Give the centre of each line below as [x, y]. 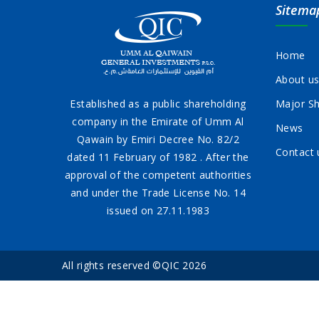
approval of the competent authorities [158, 175]
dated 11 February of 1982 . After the [158, 157]
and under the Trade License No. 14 [158, 193]
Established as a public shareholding [158, 104]
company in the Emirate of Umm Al [158, 121]
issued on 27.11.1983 [158, 210]
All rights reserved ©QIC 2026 [135, 265]
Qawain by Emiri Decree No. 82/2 [158, 139]
